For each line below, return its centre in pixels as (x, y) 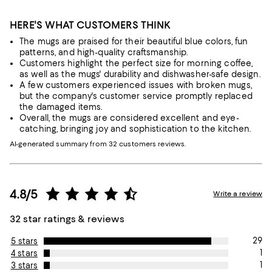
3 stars (24, 265)
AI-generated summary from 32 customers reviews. (98, 144)
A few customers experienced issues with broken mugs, (136, 85)
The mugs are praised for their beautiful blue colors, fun (134, 41)
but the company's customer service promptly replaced (136, 96)
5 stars (24, 241)
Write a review (238, 194)
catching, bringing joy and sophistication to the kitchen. (135, 129)
